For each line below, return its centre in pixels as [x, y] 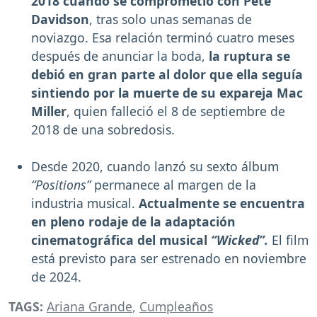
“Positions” [61, 185]
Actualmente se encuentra [222, 203]
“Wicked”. [240, 240]
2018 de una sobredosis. [103, 130]
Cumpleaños [176, 307]
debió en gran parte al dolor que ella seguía [167, 75]
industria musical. [85, 203]
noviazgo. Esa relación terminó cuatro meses [163, 38]
